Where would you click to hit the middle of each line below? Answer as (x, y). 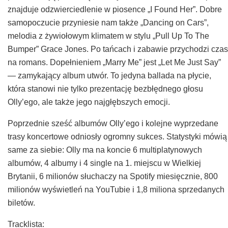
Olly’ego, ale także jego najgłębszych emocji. (89, 102)
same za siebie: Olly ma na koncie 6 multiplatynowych (105, 150)
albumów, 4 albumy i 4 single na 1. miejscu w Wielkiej (104, 163)
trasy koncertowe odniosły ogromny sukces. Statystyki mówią (117, 137)
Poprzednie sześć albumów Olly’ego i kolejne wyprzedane (113, 124)
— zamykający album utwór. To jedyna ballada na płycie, (109, 76)
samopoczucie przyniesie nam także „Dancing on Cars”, (108, 23)
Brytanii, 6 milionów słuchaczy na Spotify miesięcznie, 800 (113, 177)
